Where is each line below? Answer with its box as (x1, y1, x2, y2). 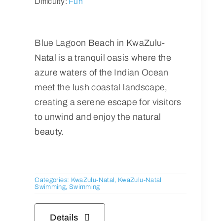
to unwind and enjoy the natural (35, 111, 161, 122)
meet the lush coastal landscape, (35, 82, 168, 92)
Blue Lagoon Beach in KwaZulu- (35, 37, 165, 48)
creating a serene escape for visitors (35, 97, 182, 107)
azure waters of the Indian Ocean (35, 67, 169, 77)
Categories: (35, 176, 71, 184)
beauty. (35, 126, 64, 137)
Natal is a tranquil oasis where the (35, 52, 171, 63)
